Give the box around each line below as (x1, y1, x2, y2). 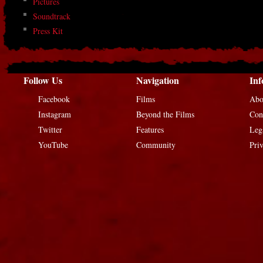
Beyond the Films (136, 109, 195, 120)
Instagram (38, 109, 71, 120)
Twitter (38, 124, 62, 135)
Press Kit (33, 25, 63, 36)
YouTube (38, 139, 68, 150)
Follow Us (23, 73, 62, 87)
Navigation (136, 73, 180, 87)
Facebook (38, 93, 70, 104)
